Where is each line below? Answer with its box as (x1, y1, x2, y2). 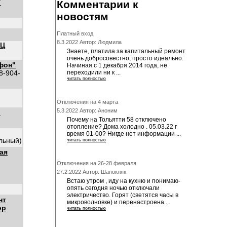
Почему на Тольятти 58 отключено (67, 116, 166, 124)
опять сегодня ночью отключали (67, 184, 160, 192)
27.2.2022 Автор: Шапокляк (57, 169, 126, 175)
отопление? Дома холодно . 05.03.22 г (67, 123, 177, 131)
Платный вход (57, 30, 93, 37)
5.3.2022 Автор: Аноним (57, 107, 118, 114)
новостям (57, 11, 108, 23)
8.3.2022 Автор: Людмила (57, 39, 122, 46)
